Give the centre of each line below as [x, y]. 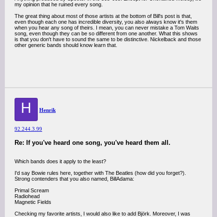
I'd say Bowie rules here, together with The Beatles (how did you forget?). [100, 173]
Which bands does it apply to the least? [60, 161]
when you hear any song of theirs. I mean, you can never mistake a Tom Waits [107, 28]
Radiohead [27, 196]
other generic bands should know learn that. [66, 45]
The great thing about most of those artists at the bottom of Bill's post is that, [103, 16]
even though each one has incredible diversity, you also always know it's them [106, 22]
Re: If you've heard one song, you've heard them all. [93, 143]
